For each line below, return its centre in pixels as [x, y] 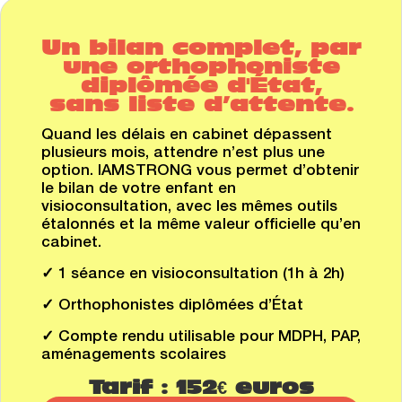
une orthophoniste [201, 66]
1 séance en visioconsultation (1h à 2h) [201, 275]
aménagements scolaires [134, 356]
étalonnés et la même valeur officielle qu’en [201, 226]
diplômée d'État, [201, 85]
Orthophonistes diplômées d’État [181, 306]
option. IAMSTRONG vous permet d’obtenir [200, 172]
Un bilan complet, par [201, 48]
